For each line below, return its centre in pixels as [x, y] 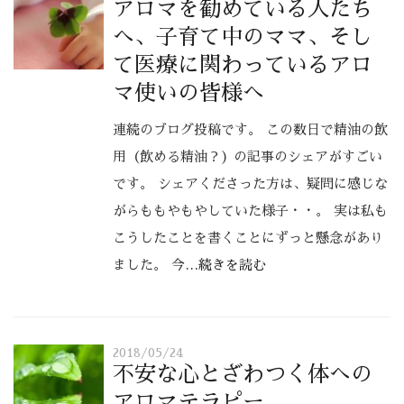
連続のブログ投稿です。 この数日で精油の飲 [250, 129]
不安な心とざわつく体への [243, 374]
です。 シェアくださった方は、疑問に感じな [250, 184]
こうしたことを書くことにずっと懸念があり [248, 238]
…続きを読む [225, 265]
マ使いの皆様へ [188, 93]
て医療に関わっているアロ [243, 65]
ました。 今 [149, 265]
